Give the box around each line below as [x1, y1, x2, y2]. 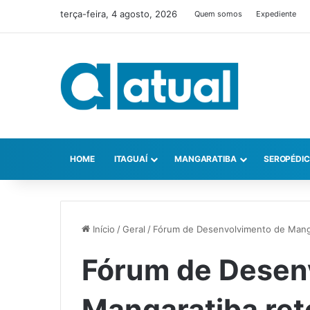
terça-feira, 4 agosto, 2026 [60, 8, 177, 19]
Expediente [256, 9, 296, 19]
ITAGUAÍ [113, 154, 147, 165]
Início [90, 224, 115, 235]
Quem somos [194, 9, 242, 19]
